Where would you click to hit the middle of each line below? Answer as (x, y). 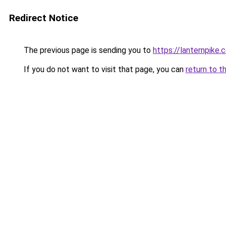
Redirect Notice (44, 18)
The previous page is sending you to (87, 50)
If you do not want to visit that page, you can (104, 69)
